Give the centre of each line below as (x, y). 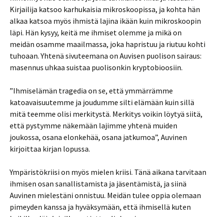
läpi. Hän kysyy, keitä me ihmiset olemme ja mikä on (96, 32)
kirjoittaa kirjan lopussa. (50, 149)
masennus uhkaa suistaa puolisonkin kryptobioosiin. (96, 67)
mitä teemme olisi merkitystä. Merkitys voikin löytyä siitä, (106, 114)
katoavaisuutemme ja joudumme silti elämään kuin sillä (102, 102)
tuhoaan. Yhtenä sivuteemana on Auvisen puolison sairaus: (106, 56)
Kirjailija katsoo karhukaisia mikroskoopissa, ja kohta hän (105, 9)
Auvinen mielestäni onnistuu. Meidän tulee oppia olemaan (105, 195)
